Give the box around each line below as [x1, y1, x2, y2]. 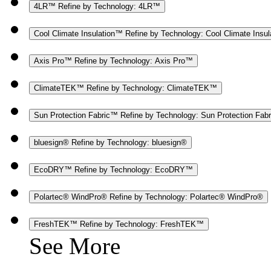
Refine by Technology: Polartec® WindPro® [109, 192, 263, 201]
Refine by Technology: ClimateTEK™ [87, 83, 217, 93]
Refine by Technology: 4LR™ [58, 1, 160, 11]
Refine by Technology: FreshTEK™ [80, 219, 204, 229]
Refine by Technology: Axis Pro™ [74, 56, 193, 65]
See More [29, 232, 120, 259]
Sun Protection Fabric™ [34, 110, 120, 120]
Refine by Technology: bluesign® [71, 137, 187, 147]
